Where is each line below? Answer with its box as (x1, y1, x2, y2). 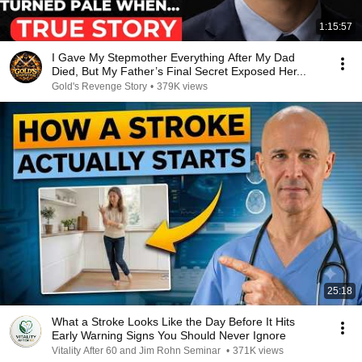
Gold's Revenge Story (52, 81, 147, 92)
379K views (157, 81, 208, 92)
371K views (233, 345, 284, 356)
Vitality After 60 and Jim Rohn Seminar (52, 345, 223, 356)
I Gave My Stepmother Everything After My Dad (52, 51, 295, 64)
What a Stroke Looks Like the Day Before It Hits (52, 315, 295, 328)
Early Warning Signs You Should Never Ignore (52, 329, 286, 342)
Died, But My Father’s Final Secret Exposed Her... (52, 65, 306, 78)
